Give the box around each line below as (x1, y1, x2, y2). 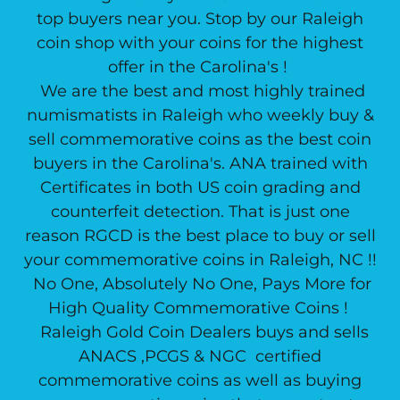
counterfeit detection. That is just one (50, 202, 350, 221)
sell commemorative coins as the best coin (29, 129, 371, 149)
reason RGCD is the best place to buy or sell (24, 226, 376, 246)
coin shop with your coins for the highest (37, 33, 363, 53)
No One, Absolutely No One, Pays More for (29, 274, 371, 294)
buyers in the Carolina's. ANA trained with (32, 154, 368, 173)
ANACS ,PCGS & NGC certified (79, 346, 321, 366)
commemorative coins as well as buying (38, 371, 362, 390)
